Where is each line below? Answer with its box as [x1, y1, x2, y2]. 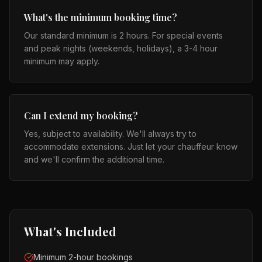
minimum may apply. [24, 56, 99, 66]
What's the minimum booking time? [24, 11, 177, 23]
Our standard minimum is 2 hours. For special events [24, 30, 223, 40]
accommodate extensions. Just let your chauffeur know [24, 142, 237, 151]
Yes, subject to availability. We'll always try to [24, 129, 196, 139]
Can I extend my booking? [24, 109, 138, 122]
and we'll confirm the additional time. [24, 154, 164, 164]
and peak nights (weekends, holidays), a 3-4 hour [24, 43, 218, 53]
